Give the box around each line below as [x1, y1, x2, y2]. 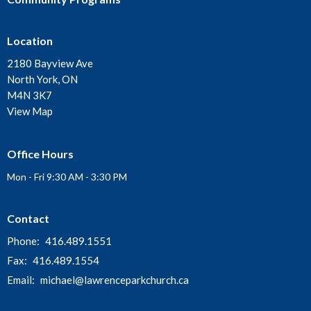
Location [7, 33, 53, 47]
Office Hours [7, 147, 74, 161]
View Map [7, 105, 53, 118]
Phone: [7, 235, 42, 248]
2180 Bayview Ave [7, 57, 93, 70]
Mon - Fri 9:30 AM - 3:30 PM [7, 170, 127, 183]
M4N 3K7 [7, 89, 52, 102]
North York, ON [7, 73, 78, 86]
